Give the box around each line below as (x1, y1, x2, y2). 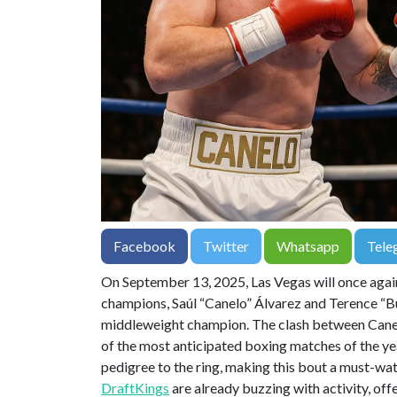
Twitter (203, 237, 249, 254)
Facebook (113, 237, 175, 254)
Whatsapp (276, 237, 339, 254)
